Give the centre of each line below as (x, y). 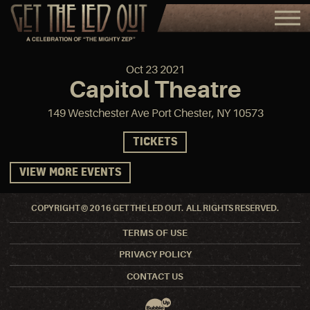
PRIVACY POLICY (155, 255)
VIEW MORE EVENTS (70, 173)
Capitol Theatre (155, 89)
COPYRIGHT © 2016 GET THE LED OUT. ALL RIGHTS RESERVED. (155, 208)
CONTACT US (155, 276)
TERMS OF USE (155, 233)
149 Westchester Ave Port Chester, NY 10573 (155, 113)
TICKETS (155, 142)
